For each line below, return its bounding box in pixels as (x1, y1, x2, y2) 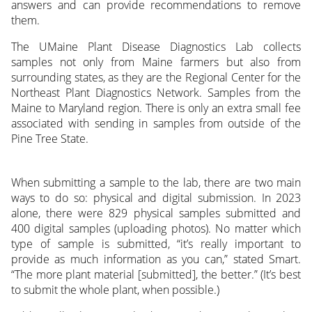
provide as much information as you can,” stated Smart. (10, 251, 302, 267)
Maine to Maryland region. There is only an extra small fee (10, 100, 302, 116)
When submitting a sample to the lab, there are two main (10, 175, 302, 191)
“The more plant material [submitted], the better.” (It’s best (10, 267, 302, 283)
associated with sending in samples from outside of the (10, 116, 302, 132)
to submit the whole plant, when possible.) (10, 282, 219, 298)
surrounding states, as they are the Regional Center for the (10, 70, 302, 86)
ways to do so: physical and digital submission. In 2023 (10, 190, 302, 206)
